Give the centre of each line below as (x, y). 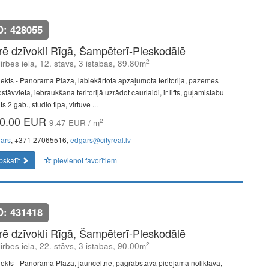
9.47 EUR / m (74, 123)
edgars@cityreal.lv (101, 140)
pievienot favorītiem (84, 160)
